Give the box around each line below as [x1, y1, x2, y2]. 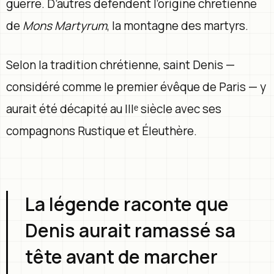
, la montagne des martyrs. [107, 17, 248, 34]
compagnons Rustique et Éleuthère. [6, 122, 197, 139]
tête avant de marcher [25, 243, 218, 269]
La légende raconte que [25, 191, 229, 217]
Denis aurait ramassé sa [25, 217, 235, 243]
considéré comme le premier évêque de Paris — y [6, 78, 266, 95]
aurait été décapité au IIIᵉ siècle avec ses [6, 100, 221, 117]
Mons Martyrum [23, 17, 107, 34]
